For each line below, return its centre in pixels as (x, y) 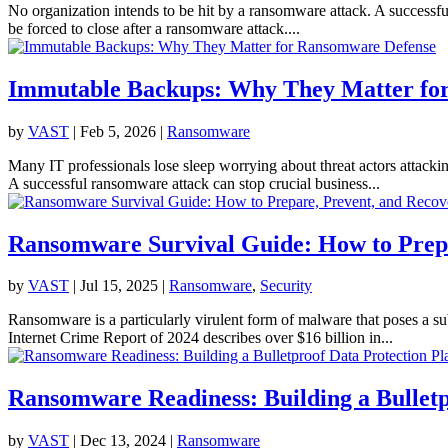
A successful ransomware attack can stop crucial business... (194, 183)
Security (286, 286)
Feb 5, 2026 (118, 131)
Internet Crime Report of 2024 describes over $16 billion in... (200, 338)
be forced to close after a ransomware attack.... (154, 28)
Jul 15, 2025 (119, 286)
